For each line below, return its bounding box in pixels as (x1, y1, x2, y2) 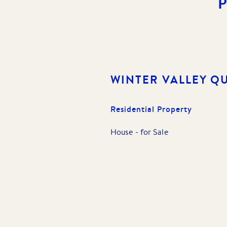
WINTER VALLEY (110, 71, 207, 87)
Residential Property (110, 103, 192, 115)
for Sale (140, 126, 168, 137)
